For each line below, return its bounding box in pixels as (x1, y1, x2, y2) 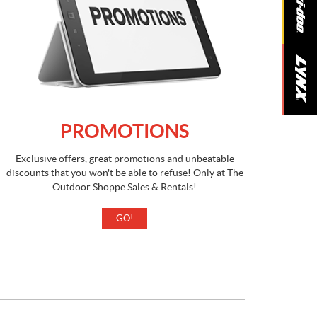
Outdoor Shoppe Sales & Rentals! (52, 180, 197, 192)
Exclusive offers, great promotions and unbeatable (15, 152, 234, 164)
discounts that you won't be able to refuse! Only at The (6, 166, 243, 178)
